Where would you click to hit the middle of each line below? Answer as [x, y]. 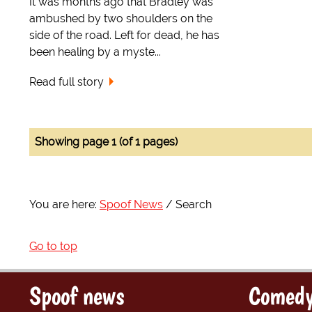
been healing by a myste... [95, 52]
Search [194, 204]
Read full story [67, 81]
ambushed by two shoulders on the [121, 18]
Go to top [53, 246]
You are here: [63, 204]
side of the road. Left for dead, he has [124, 35]
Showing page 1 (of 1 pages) [106, 141]
